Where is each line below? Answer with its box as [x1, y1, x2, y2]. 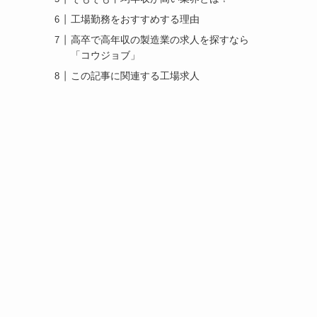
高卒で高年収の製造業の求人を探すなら [71, 34, 249, 45]
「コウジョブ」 [71, 50, 140, 61]
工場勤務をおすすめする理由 [71, 13, 200, 25]
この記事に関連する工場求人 [71, 70, 200, 81]
